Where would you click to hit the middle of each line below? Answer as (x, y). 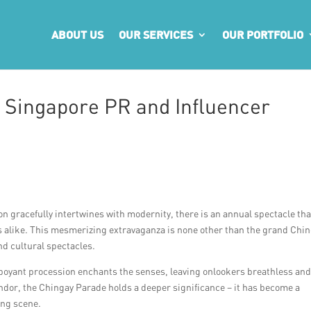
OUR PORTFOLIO (263, 34)
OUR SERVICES (156, 34)
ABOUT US (77, 34)
